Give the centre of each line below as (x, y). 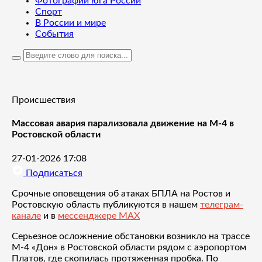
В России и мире (70, 23)
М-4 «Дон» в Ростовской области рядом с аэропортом (129, 247)
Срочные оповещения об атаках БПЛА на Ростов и (121, 193)
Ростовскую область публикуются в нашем (106, 204)
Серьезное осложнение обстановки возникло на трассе (131, 236)
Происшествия (44, 100)
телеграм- (222, 204)
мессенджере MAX (99, 216)
